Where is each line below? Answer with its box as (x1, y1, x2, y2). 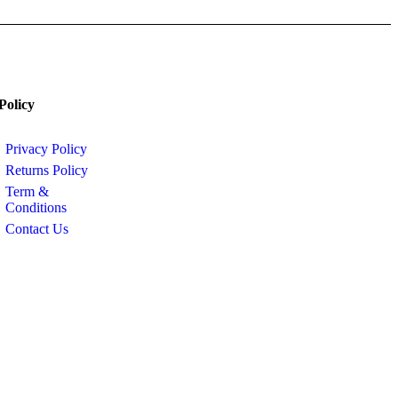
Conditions (5, 199, 68, 215)
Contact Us (5, 220, 69, 236)
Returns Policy (5, 162, 89, 178)
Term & (5, 183, 50, 199)
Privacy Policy (5, 140, 88, 156)
